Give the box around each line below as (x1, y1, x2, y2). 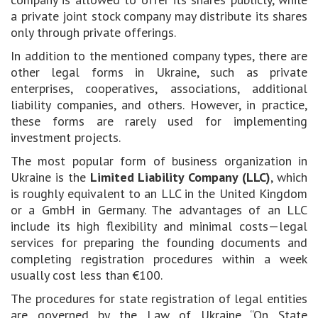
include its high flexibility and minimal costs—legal (11, 218, 307, 235)
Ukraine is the (11, 169, 90, 186)
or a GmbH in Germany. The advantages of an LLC (11, 202, 307, 219)
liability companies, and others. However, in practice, (11, 97, 307, 114)
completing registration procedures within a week (11, 251, 307, 268)
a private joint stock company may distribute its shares (11, 8, 307, 25)
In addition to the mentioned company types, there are (11, 48, 307, 65)
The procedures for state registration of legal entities (11, 290, 307, 307)
